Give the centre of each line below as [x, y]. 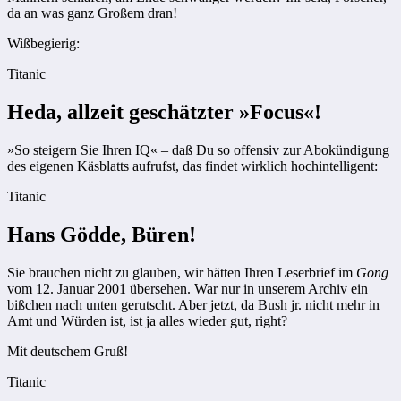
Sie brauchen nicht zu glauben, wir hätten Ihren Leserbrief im [182, 272]
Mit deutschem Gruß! [68, 351]
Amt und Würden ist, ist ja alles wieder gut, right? [147, 320]
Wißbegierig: [43, 44]
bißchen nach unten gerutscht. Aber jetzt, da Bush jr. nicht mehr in [193, 304]
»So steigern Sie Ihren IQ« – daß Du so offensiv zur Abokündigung [198, 150]
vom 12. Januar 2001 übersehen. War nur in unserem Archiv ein [188, 288]
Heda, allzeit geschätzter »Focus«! [164, 112]
